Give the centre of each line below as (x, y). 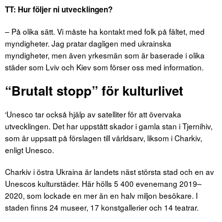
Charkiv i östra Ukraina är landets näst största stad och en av (110, 171)
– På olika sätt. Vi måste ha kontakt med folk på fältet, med (105, 31)
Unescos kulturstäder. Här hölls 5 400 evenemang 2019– (103, 183)
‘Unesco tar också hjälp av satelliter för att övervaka (93, 114)
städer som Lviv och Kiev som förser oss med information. (104, 67)
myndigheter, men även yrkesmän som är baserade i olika (105, 55)
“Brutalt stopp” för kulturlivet (94, 90)
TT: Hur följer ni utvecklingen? (59, 9)
